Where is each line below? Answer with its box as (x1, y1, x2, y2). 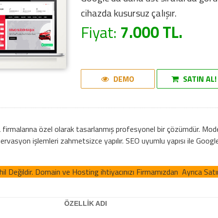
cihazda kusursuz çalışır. (81, 5, 177, 20)
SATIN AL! (181, 73, 217, 85)
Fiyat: (81, 20, 121, 44)
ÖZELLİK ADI (64, 200, 108, 207)
